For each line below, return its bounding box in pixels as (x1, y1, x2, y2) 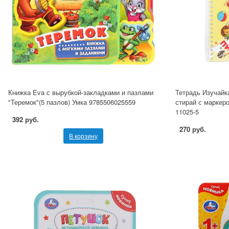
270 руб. (179, 124, 206, 134)
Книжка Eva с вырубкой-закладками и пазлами (8, 87, 153, 98)
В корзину (69, 131, 98, 141)
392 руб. (12, 114, 39, 125)
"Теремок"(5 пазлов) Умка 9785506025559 (8, 97, 135, 107)
